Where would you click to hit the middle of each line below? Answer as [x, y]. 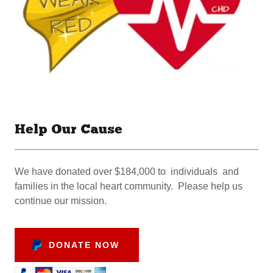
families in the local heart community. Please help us [129, 186]
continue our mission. [61, 201]
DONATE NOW [84, 245]
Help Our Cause [69, 130]
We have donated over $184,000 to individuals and [127, 172]
